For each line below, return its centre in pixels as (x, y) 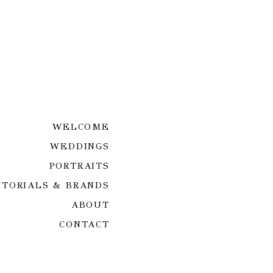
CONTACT (84, 225)
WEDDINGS (80, 147)
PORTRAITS (79, 166)
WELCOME (81, 127)
